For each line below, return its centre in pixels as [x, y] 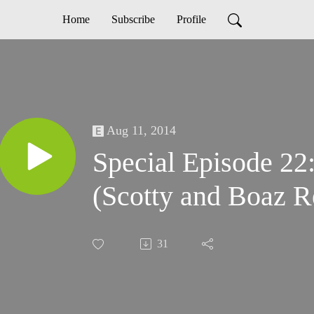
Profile [191, 19]
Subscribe [133, 19]
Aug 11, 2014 [141, 131]
